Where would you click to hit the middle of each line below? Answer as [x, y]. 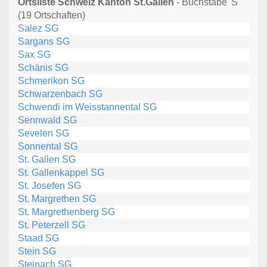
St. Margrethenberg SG [66, 212]
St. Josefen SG [49, 186]
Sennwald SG [47, 120]
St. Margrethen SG [57, 199]
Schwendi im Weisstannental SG [87, 107]
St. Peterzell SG [52, 225]
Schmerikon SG [51, 81]
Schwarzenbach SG [60, 94]
